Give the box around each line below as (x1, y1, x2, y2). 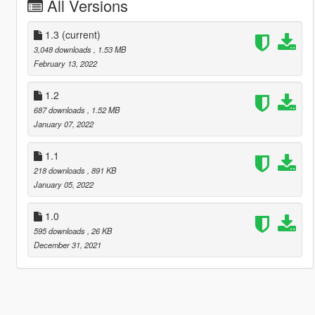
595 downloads (33, 224, 87, 236)
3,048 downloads (33, 43, 94, 55)
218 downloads (33, 164, 87, 176)
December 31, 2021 (33, 238, 101, 250)
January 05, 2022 (33, 178, 94, 190)
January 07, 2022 (33, 117, 94, 129)
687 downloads (33, 103, 87, 115)
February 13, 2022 (33, 57, 97, 69)
